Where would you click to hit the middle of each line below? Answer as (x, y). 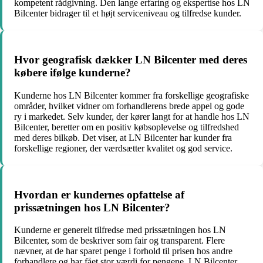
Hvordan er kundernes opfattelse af (99, 194)
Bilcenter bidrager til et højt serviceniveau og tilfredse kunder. (128, 14)
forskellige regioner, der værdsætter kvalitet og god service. (123, 148)
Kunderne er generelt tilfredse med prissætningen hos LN (120, 230)
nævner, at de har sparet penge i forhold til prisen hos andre (123, 251)
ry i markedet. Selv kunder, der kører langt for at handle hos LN (132, 116)
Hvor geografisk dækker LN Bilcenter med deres (131, 60)
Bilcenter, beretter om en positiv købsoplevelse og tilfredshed (127, 127)
